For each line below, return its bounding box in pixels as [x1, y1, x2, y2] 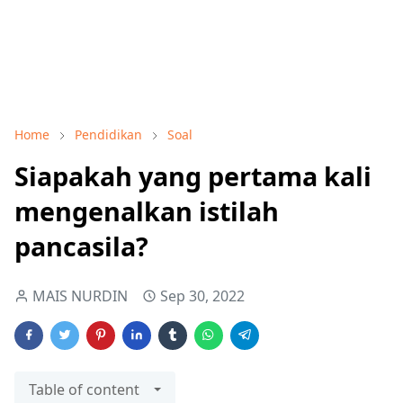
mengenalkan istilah [14, 193, 279, 228]
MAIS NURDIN [32, 286, 128, 306]
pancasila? [14, 228, 148, 264]
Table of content [29, 380, 139, 399]
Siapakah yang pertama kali [14, 158, 372, 193]
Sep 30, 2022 [160, 286, 245, 306]
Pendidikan [75, 126, 142, 143]
